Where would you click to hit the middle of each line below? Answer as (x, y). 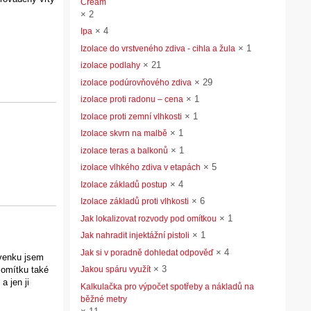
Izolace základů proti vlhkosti (135, 201)
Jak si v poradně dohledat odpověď (147, 252)
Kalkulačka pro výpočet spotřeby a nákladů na (167, 286)
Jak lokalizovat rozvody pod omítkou (149, 218)
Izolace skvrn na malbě (124, 133)
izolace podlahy (110, 65)
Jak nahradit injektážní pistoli (135, 235)
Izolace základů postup (124, 184)
